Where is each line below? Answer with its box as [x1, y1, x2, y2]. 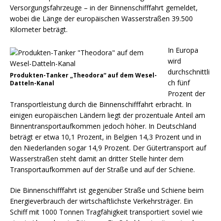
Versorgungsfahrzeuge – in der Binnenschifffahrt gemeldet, [10, 3, 198, 12]
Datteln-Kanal [10, 79, 54, 87]
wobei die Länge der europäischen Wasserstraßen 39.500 [10, 14, 193, 23]
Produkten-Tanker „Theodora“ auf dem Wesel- [10, 71, 157, 79]
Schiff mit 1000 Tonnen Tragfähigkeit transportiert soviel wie [10, 207, 203, 217]
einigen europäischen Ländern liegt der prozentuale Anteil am [10, 110, 205, 120]
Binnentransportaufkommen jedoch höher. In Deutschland [10, 121, 196, 131]
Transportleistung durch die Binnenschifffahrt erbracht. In [10, 100, 191, 109]
